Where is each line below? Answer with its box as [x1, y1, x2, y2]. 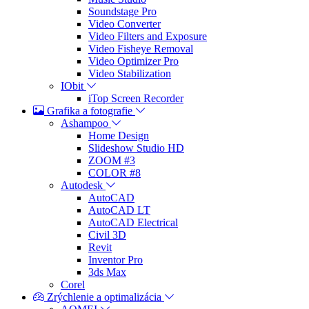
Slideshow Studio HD [88, 142, 184, 154]
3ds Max [88, 266, 126, 279]
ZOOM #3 [88, 154, 135, 167]
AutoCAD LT [88, 204, 150, 217]
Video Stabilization [88, 68, 171, 80]
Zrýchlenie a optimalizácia [44, 291, 164, 303]
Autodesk [61, 179, 103, 192]
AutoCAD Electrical [88, 217, 178, 229]
